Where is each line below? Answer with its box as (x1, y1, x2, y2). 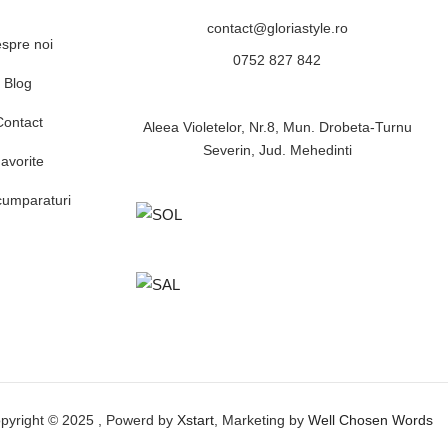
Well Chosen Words (308, 412, 433, 429)
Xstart (177, 412, 214, 429)
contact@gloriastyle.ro (206, 20, 348, 37)
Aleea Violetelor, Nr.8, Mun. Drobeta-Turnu (142, 119, 412, 136)
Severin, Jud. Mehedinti (202, 142, 352, 159)
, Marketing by (214, 412, 308, 429)
